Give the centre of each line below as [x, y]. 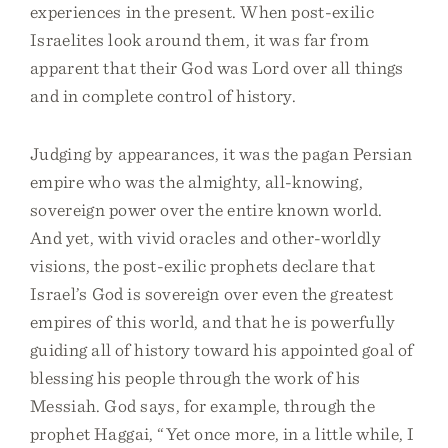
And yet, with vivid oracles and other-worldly [205, 237]
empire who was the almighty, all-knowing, [197, 181]
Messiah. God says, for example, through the [203, 405]
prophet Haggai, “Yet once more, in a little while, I [222, 433]
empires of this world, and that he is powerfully [213, 321]
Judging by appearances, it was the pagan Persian [221, 153]
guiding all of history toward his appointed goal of [222, 349]
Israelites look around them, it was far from [199, 39]
